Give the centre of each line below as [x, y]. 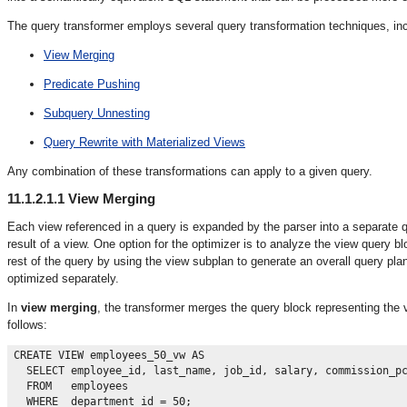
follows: [27, 324]
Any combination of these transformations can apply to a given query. [190, 171]
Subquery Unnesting [97, 113]
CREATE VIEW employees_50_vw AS [109, 356]
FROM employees [71, 387]
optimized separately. [63, 278]
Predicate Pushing [92, 84]
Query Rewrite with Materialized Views [144, 142]
